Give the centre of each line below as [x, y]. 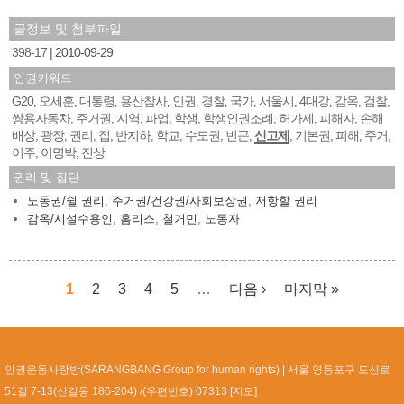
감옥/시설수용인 [70, 218]
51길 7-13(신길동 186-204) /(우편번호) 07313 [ [119, 391]
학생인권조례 [238, 118]
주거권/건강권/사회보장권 [180, 200]
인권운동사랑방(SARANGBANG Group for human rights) [142, 369]
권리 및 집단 [46, 177]
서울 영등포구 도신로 [339, 369]
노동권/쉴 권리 [66, 200]
